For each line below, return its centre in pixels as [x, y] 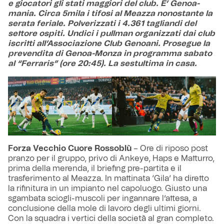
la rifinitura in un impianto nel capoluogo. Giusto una [107, 188]
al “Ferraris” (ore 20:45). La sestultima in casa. [102, 64]
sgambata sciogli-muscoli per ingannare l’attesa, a [102, 198]
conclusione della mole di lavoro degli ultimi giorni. [104, 208]
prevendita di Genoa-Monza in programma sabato [110, 54]
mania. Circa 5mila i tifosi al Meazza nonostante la [110, 14]
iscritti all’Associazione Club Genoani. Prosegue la [109, 44]
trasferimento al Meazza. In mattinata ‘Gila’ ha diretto [108, 178]
